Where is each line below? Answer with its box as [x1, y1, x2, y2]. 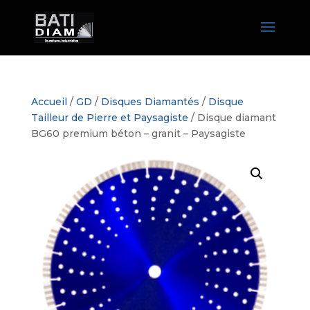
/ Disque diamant [188, 111, 276, 124]
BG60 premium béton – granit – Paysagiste [30, 127, 246, 140]
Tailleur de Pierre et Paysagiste [30, 111, 188, 124]
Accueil [30, 95, 67, 108]
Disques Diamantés [100, 95, 199, 108]
